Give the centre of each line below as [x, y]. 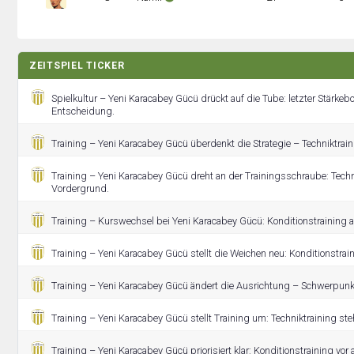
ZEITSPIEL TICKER [77, 66]
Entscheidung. [83, 111]
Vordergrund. [80, 188]
